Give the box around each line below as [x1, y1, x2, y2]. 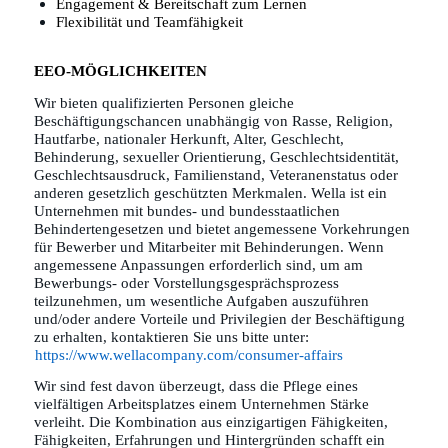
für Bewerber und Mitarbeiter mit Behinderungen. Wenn [33, 238, 384, 255]
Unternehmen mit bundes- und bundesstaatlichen [33, 202, 340, 219]
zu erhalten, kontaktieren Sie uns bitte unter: [33, 328, 309, 345]
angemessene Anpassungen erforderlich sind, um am [33, 256, 363, 273]
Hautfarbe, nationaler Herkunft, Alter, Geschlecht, [33, 130, 344, 147]
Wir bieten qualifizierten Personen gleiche [33, 94, 294, 111]
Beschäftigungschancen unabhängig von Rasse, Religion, [33, 112, 393, 129]
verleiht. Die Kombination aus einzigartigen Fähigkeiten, [33, 413, 388, 430]
